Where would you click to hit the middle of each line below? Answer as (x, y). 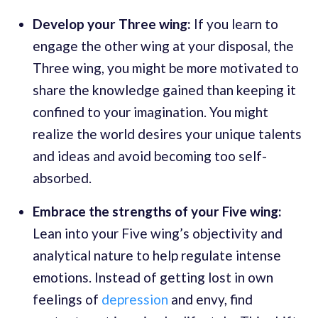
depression (135, 300)
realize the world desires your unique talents (167, 134)
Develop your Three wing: (112, 24)
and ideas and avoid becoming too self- (150, 156)
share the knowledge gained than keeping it (164, 90)
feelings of (67, 300)
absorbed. (62, 178)
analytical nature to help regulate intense (157, 256)
